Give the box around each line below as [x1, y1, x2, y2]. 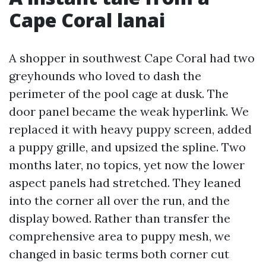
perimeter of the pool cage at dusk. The [9, 86, 229, 101]
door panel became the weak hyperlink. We [9, 104, 249, 119]
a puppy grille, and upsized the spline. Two [9, 140, 246, 154]
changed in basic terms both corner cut [9, 246, 229, 261]
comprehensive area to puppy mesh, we [9, 229, 230, 243]
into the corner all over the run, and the [9, 193, 230, 208]
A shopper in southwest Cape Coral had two [9, 50, 255, 65]
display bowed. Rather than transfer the [9, 211, 230, 226]
